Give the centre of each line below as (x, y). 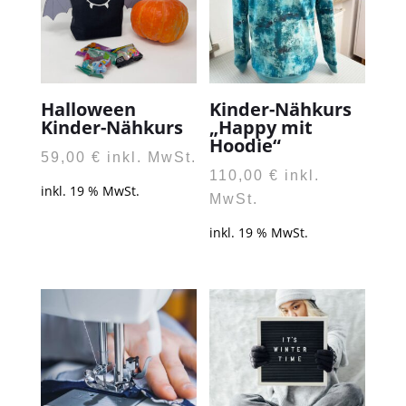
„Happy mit (261, 128)
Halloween (88, 110)
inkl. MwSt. (151, 158)
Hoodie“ (246, 146)
